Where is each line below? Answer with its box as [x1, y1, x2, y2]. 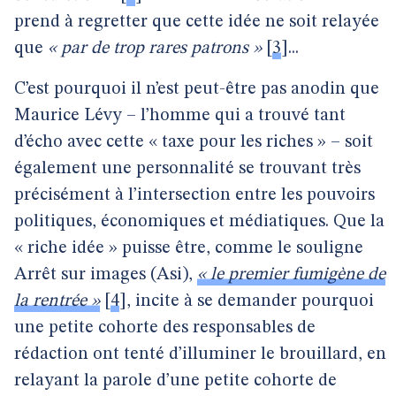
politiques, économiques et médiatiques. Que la [14, 213, 385, 231]
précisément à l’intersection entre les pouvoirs [14, 187, 375, 204]
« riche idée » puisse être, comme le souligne [14, 240, 363, 257]
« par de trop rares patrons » [48, 40, 262, 57]
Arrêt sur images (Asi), [14, 266, 197, 284]
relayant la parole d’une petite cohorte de [14, 372, 337, 390]
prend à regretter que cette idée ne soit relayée [14, 13, 379, 31]
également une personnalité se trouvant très [14, 160, 361, 178]
